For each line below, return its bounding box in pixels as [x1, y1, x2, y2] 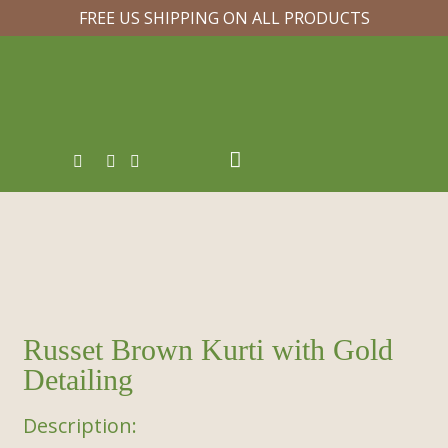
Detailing [22, 362, 133, 396]
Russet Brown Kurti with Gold [22, 332, 393, 366]
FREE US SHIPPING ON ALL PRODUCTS [78, 7, 370, 29]
